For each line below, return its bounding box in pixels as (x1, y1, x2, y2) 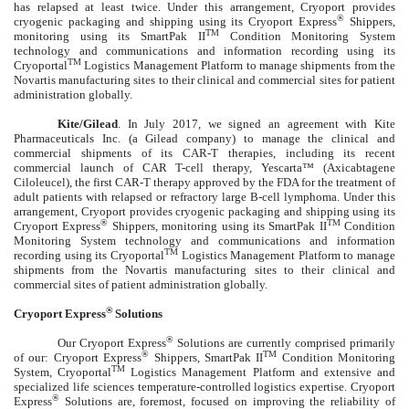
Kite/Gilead (58, 116, 118, 131)
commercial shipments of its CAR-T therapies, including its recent (14, 145, 395, 160)
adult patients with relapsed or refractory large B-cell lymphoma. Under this (14, 189, 395, 204)
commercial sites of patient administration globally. (14, 277, 267, 291)
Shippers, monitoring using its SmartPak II (108, 218, 327, 233)
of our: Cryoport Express (14, 350, 142, 364)
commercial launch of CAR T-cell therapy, (14, 160, 262, 174)
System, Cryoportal (14, 364, 112, 379)
